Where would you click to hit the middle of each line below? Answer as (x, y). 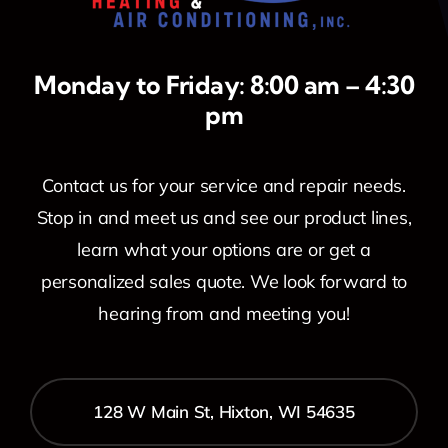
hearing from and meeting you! (224, 313)
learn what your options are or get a (224, 249)
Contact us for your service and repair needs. (224, 185)
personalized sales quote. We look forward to (224, 281)
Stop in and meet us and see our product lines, (224, 217)
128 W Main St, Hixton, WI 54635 (224, 411)
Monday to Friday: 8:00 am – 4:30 (224, 84)
